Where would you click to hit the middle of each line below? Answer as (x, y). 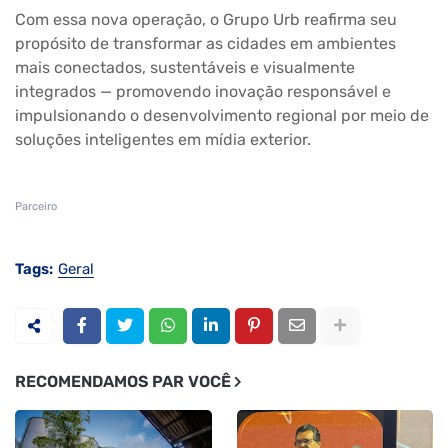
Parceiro (36, 206)
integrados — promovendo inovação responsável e (203, 91)
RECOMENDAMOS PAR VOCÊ (123, 381)
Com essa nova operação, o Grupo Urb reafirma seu (206, 19)
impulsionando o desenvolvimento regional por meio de (222, 115)
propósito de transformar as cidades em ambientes (205, 43)
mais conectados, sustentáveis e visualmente (185, 67)
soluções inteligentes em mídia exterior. (163, 139)
